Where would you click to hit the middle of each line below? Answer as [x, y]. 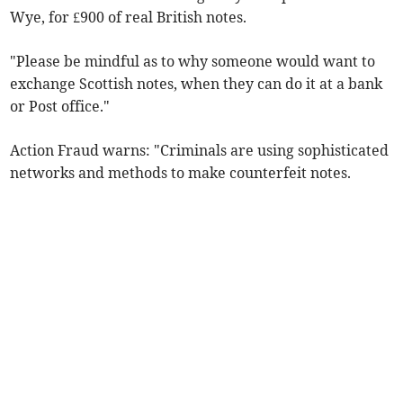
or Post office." [60, 106]
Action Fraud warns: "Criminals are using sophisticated [200, 150]
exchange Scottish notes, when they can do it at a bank [197, 83]
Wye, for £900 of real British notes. [129, 17]
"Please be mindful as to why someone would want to [193, 61]
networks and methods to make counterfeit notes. [181, 172]
